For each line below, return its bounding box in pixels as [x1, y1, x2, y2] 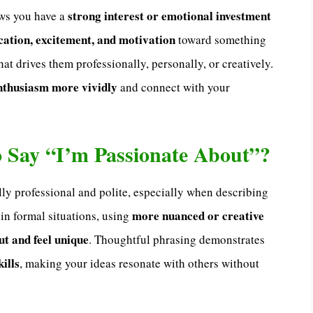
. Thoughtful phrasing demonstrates [89, 231, 265, 247]
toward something [175, 31, 266, 48]
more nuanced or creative [132, 206, 264, 224]
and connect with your [117, 79, 230, 96]
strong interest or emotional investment [68, 7, 271, 25]
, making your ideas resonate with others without [20, 254, 259, 271]
